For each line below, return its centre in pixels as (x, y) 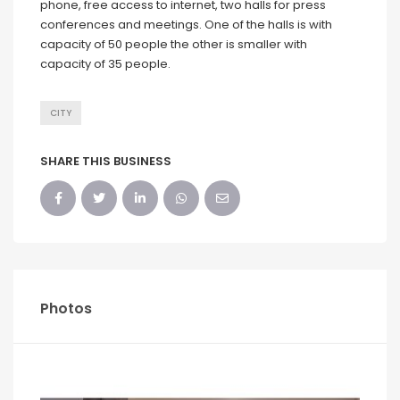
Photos (66, 309)
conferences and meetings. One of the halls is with (186, 25)
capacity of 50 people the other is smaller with (174, 45)
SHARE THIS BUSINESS (106, 162)
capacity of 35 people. (107, 64)
